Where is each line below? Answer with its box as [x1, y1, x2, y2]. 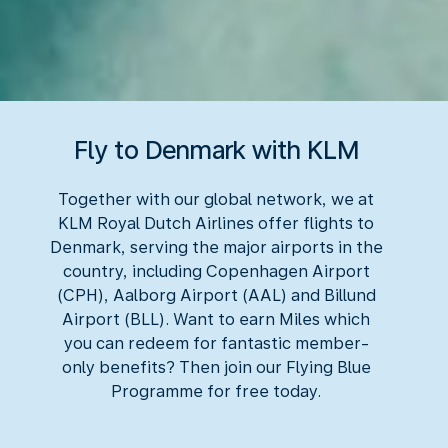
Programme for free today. [111, 382, 321, 401]
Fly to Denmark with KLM [73, 135, 359, 165]
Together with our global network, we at [58, 190, 374, 209]
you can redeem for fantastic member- [63, 334, 369, 353]
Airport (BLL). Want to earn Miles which [62, 310, 370, 329]
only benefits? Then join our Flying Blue [61, 358, 371, 377]
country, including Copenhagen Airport [62, 262, 370, 281]
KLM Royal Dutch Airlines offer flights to [58, 214, 374, 233]
